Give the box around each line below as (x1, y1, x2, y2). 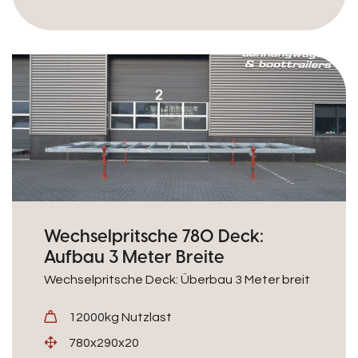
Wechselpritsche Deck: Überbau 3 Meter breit (44, 273, 310, 286)
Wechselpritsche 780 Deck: (44, 225, 264, 246)
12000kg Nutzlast (69, 311, 172, 324)
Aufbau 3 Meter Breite (44, 246, 225, 267)
